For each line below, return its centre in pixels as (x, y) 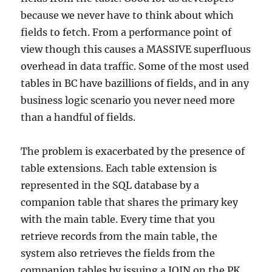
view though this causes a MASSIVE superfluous (136, 49)
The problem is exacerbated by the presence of (133, 151)
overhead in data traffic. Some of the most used (135, 66)
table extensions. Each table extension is (119, 168)
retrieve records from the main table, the (119, 236)
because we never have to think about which (127, 15)
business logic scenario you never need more (128, 100)
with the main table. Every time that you (118, 219)
